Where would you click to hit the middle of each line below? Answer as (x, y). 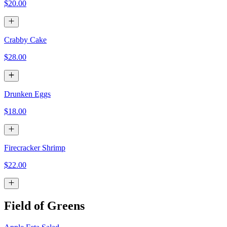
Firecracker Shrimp (35, 147)
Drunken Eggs (27, 94)
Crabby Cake (25, 40)
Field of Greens (44, 206)
